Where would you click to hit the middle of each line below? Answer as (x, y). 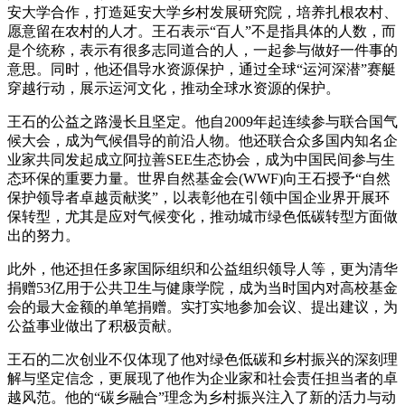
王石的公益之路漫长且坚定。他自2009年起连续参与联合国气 (202, 121)
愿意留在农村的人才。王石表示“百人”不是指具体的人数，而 (202, 31)
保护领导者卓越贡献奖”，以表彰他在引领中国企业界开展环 (198, 197)
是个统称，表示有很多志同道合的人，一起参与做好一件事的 (202, 50)
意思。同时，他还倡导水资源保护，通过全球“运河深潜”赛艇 (202, 69)
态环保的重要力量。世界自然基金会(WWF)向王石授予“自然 (199, 178)
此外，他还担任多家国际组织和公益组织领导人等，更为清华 (202, 268)
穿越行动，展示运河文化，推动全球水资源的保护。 (174, 88)
